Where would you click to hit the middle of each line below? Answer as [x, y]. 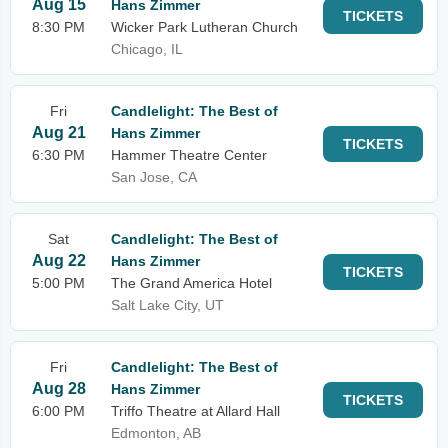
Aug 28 [58, 388]
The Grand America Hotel [191, 283]
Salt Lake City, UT [167, 305]
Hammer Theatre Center [189, 155]
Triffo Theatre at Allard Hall [195, 411]
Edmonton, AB [156, 433]
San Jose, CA [154, 177]
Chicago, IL [147, 49]
